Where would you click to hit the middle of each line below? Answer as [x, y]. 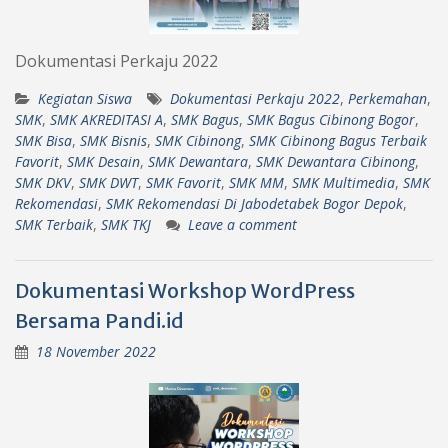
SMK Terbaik [54, 224]
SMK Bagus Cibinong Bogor [331, 119]
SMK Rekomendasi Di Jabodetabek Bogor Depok [254, 203]
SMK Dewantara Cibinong [335, 161]
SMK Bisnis [113, 140]
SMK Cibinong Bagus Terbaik [338, 140]
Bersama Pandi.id [99, 320]
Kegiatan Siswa [85, 98]
